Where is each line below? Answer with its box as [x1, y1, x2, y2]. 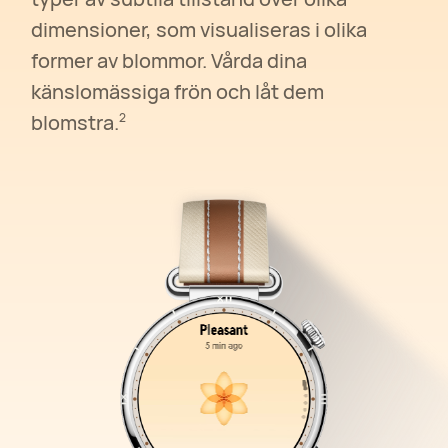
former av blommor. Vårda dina [31, 46, 308, 74]
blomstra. [31, 108, 120, 136]
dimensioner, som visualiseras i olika [31, 15, 368, 43]
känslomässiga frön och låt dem [31, 77, 325, 105]
